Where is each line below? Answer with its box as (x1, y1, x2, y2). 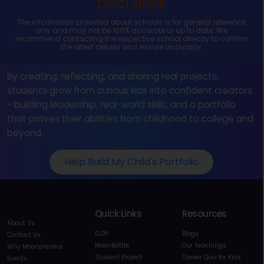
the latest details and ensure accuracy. (60, 41, 203, 52)
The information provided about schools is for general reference (17, 16, 246, 27)
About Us (7, 218, 35, 227)
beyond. (7, 126, 43, 139)
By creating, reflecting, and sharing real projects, (7, 70, 219, 82)
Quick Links (94, 207, 142, 220)
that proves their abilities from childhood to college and (7, 112, 253, 125)
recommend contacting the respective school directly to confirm (15, 33, 248, 44)
